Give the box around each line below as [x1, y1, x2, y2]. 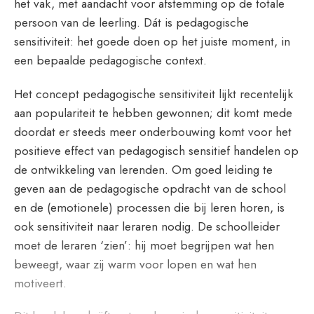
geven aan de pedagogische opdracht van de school [14, 179, 286, 197]
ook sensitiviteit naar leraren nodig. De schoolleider [14, 217, 280, 235]
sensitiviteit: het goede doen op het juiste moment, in [14, 32, 290, 50]
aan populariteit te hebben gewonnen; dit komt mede [14, 103, 292, 121]
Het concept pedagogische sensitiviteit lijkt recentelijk [14, 84, 293, 102]
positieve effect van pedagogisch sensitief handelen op [14, 141, 299, 159]
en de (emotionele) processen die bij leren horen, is [14, 198, 285, 216]
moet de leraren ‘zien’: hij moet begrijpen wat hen [14, 235, 274, 254]
